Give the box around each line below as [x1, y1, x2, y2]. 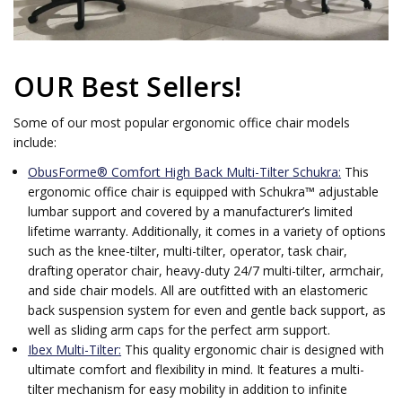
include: [13, 133, 57, 151]
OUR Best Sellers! [13, 67, 242, 105]
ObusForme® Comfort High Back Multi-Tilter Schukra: [28, 162, 342, 180]
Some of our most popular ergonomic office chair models [13, 113, 350, 131]
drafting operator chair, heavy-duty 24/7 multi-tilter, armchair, [28, 261, 385, 279]
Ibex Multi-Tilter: [28, 340, 122, 358]
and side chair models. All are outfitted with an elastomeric [28, 281, 369, 299]
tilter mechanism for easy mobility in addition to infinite [28, 380, 348, 398]
